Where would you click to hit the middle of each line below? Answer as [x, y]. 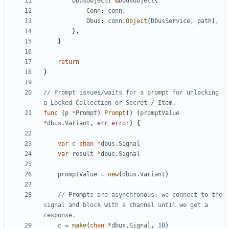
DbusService [170, 21]
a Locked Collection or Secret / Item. [110, 103]
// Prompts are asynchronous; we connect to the [140, 195]
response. [60, 215]
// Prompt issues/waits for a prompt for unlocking [131, 93]
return [68, 62]
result [83, 154]
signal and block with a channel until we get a [126, 205]
